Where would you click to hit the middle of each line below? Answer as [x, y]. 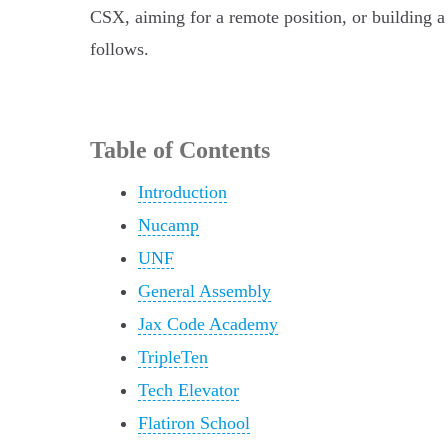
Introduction [182, 191]
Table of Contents [180, 149]
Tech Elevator [188, 389]
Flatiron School [194, 422]
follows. [119, 48]
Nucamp [168, 224]
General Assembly [204, 290]
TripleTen [173, 356]
